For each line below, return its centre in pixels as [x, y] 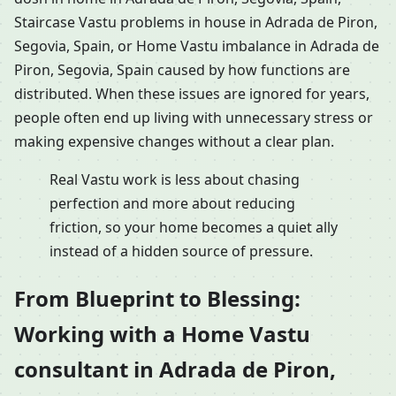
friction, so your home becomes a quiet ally [194, 228]
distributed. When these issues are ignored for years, [192, 94]
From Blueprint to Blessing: [157, 299]
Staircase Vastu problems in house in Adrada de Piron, [196, 23]
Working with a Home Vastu [162, 334]
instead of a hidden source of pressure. [181, 251]
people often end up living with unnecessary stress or [194, 118]
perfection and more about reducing [172, 204]
